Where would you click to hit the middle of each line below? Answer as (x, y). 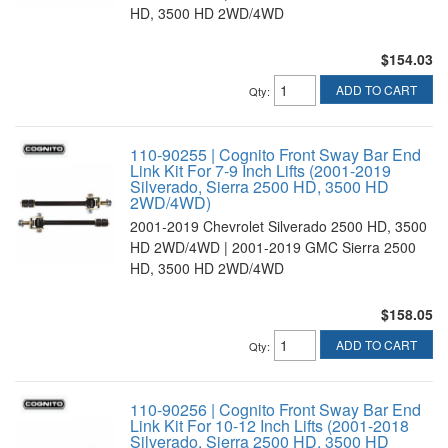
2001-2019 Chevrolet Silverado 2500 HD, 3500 (278, 226)
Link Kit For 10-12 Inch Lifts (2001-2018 (269, 425)
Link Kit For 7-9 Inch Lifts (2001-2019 (260, 170)
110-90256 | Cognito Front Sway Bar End (275, 409)
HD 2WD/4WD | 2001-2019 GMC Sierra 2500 (273, 247)
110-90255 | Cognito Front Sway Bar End (275, 154)
